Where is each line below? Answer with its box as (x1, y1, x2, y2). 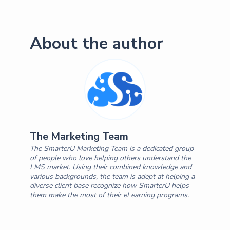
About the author (29, 32, 163, 54)
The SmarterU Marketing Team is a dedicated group (29, 143, 194, 154)
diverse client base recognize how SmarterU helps (29, 180, 189, 190)
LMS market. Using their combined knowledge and (29, 162, 191, 172)
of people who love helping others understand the (29, 152, 191, 163)
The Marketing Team (29, 129, 128, 143)
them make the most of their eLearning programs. (29, 189, 189, 200)
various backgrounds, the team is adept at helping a (29, 171, 195, 181)
